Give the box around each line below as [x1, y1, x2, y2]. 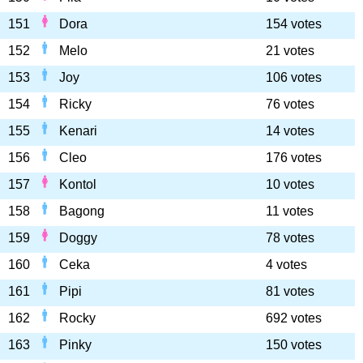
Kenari [59, 124, 97, 138]
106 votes [266, 70, 322, 84]
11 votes [266, 204, 314, 218]
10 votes [266, 177, 314, 191]
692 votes [266, 311, 322, 325]
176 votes [266, 151, 322, 164]
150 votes [266, 338, 322, 352]
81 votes [266, 284, 314, 298]
